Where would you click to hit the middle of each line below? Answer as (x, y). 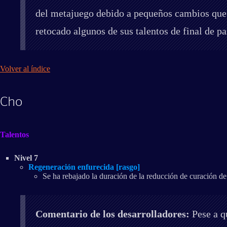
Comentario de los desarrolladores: (112, 214)
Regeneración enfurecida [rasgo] (84, 167)
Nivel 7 (26, 158)
